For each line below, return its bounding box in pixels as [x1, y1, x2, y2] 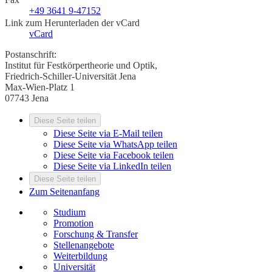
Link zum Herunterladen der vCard [5, 18, 140, 29]
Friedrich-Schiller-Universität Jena [5, 71, 136, 82]
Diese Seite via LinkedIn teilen [53, 161, 171, 172]
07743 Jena [5, 93, 49, 104]
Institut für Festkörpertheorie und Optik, [5, 60, 157, 71]
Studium [53, 207, 86, 218]
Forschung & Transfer [53, 229, 138, 240]
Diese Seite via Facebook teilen [53, 150, 174, 161]
